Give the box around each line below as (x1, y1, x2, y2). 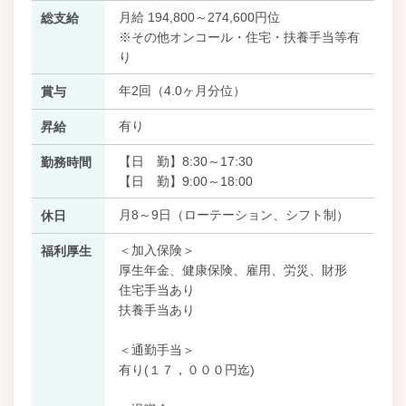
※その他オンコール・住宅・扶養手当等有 (118, 29, 360, 44)
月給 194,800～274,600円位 (118, 9, 280, 24)
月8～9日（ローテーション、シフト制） (118, 207, 349, 222)
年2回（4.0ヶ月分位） (118, 82, 246, 98)
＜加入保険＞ (118, 242, 195, 257)
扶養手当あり (118, 302, 195, 317)
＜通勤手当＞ (118, 342, 195, 357)
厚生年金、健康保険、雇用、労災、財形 (118, 262, 347, 277)
